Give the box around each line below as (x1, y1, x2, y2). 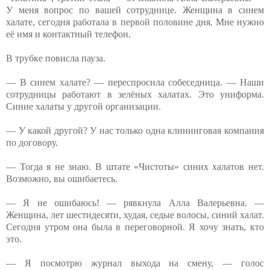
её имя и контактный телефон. (6, 28, 131, 39)
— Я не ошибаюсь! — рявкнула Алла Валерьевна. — (6, 197, 264, 208)
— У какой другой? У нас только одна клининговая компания (6, 125, 264, 136)
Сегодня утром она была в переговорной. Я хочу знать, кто (6, 221, 264, 232)
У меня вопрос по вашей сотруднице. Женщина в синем (6, 4, 264, 15)
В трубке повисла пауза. (6, 52, 105, 63)
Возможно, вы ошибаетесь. (6, 173, 118, 184)
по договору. (6, 137, 58, 148)
